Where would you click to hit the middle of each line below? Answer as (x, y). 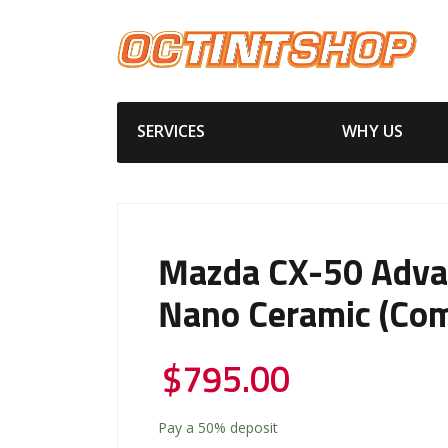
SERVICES (171, 130)
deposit (252, 427)
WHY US (372, 130)
